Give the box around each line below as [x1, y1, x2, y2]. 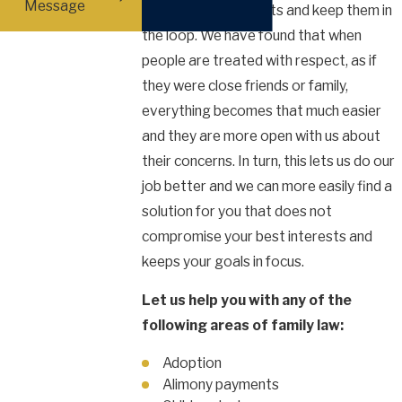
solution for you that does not [142, 202, 332, 220]
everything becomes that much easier [142, 101, 381, 119]
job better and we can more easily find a [142, 177, 392, 195]
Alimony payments [162, 376, 280, 394]
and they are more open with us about [142, 127, 380, 144]
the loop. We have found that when [142, 26, 362, 44]
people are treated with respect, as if [142, 51, 377, 69]
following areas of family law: [142, 317, 344, 335]
